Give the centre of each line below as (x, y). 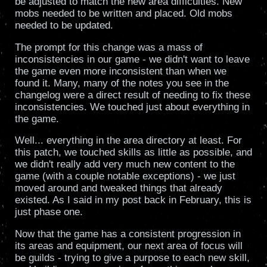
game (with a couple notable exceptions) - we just (125, 176)
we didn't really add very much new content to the (125, 164)
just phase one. (49, 212)
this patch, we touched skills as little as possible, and (133, 153)
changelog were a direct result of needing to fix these (132, 95)
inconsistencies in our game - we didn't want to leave (132, 59)
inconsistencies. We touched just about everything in (132, 107)
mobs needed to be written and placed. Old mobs (123, 14)
